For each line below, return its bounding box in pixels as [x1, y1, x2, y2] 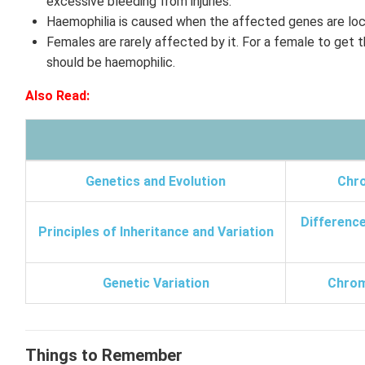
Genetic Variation [102, 275, 209, 291]
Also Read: [25, 88, 90, 103]
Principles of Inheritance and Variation [37, 224, 274, 240]
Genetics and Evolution [86, 174, 226, 189]
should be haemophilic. [46, 55, 178, 70]
